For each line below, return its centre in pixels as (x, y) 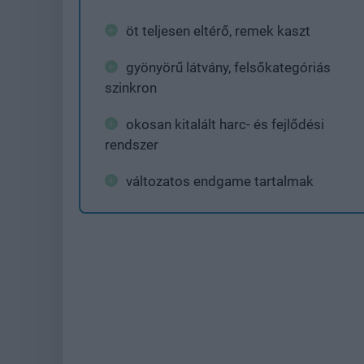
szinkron (131, 88)
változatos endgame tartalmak (220, 181)
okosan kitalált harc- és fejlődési (225, 124)
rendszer (132, 145)
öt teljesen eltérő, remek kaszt (218, 31)
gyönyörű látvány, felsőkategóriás (228, 67)
